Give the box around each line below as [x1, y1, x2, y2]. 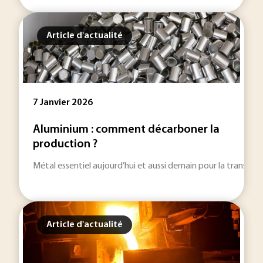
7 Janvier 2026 [33, 98, 93, 107]
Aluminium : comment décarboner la [33, 124, 220, 136]
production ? [33, 139, 97, 150]
